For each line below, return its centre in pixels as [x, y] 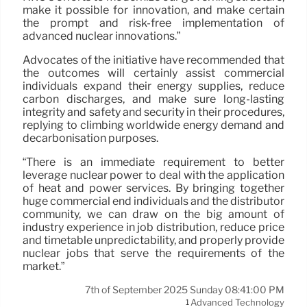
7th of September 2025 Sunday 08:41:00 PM [185, 290]
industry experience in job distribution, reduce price [153, 227]
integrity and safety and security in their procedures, [153, 112]
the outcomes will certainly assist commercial [153, 73]
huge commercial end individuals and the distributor [153, 201]
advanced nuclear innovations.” [101, 36]
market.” [44, 266]
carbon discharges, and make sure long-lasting [153, 99]
